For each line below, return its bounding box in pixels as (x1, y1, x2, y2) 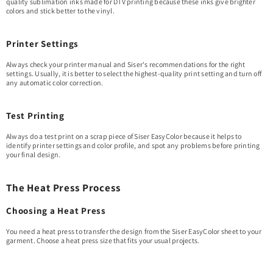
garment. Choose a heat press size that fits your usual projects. (6, 236, 200, 245)
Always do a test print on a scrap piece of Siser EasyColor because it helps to (6, 132, 242, 141)
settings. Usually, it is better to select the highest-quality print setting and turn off (6, 69, 262, 78)
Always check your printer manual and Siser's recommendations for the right (6, 60, 245, 69)
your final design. (6, 150, 61, 159)
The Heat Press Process (6, 181, 121, 194)
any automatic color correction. (6, 78, 104, 87)
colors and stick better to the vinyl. (6, 6, 115, 15)
